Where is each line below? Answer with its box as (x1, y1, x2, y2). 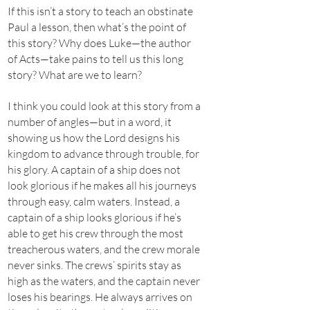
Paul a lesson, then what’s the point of (8, 20, 186, 34)
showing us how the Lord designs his (8, 131, 180, 145)
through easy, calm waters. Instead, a (8, 194, 180, 208)
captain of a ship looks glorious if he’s (8, 210, 181, 224)
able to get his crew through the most (8, 226, 183, 240)
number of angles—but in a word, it (8, 115, 172, 129)
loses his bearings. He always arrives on (8, 290, 192, 304)
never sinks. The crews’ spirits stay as (8, 258, 181, 272)
